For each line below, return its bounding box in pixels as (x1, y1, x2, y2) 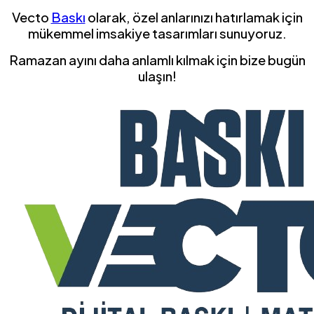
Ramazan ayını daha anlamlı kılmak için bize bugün (8, 52, 306, 69)
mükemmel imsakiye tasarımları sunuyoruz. (27, 25, 287, 42)
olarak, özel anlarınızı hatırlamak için (85, 9, 303, 26)
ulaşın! (137, 68, 177, 85)
